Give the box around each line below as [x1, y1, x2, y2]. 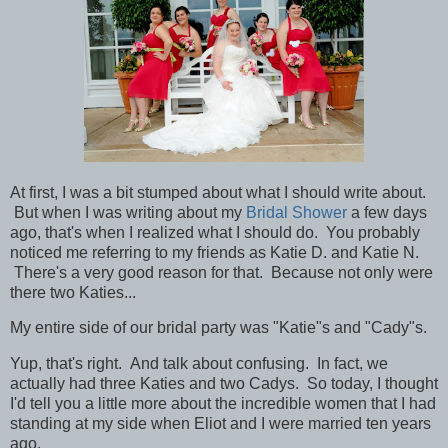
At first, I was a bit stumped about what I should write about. [10, 183, 426, 201]
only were [360, 263, 433, 281]
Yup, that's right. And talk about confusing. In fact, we [10, 355, 388, 373]
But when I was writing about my [10, 203, 246, 221]
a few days [347, 203, 427, 221]
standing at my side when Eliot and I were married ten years [10, 415, 431, 433]
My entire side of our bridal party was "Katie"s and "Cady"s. [10, 319, 427, 337]
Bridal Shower [246, 203, 347, 221]
